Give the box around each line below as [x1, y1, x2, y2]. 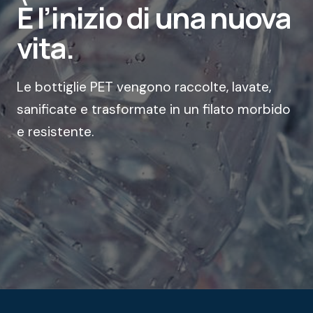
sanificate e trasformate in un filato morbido [17, 101, 291, 119]
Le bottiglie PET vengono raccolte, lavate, [17, 78, 271, 96]
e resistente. [17, 123, 94, 141]
